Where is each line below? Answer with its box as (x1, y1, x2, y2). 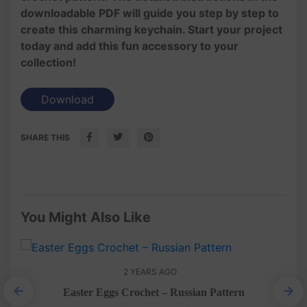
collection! (21, 55, 76, 69)
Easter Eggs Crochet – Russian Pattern (62, 286, 245, 298)
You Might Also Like (21, 208, 151, 225)
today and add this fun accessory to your (21, 38, 238, 53)
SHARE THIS (21, 132, 70, 143)
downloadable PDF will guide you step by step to (21, 5, 279, 20)
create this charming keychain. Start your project (21, 22, 282, 36)
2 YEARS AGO (123, 266, 177, 277)
